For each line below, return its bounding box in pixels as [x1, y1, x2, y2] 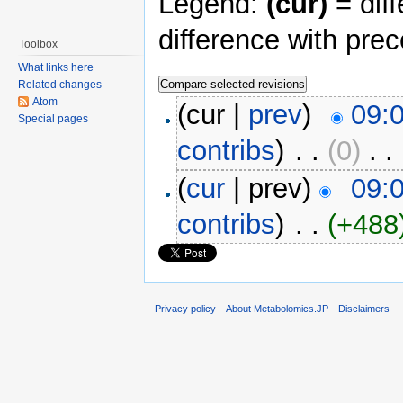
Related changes [18, 78, 102, 91]
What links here [18, 61, 94, 74]
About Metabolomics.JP [226, 302, 329, 314]
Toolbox [19, 38, 58, 50]
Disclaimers [338, 302, 390, 314]
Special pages [18, 112, 88, 125]
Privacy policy [155, 302, 216, 314]
